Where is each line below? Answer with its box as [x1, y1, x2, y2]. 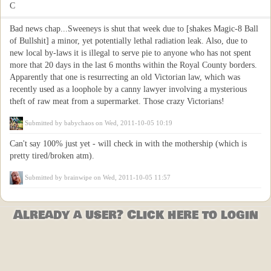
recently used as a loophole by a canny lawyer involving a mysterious [10, 85, 247, 94]
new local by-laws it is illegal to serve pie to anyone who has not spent [10, 48, 251, 57]
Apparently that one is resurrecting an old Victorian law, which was [10, 73, 240, 82]
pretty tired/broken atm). [10, 151, 94, 160]
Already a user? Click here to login [13, 206, 258, 224]
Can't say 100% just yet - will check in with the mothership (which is [10, 139, 247, 148]
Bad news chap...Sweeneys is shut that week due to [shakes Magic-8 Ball [10, 24, 258, 33]
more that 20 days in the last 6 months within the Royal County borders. [10, 60, 257, 70]
